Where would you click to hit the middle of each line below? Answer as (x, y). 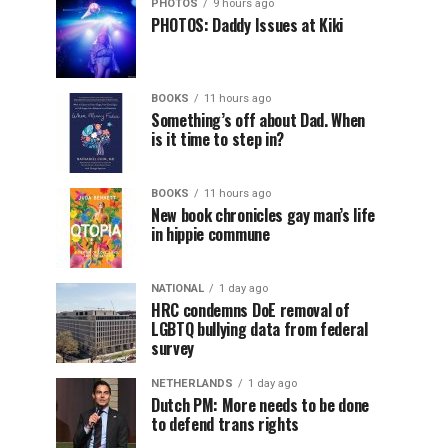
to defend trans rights (225, 424)
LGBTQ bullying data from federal (259, 329)
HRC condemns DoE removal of (250, 310)
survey (173, 348)
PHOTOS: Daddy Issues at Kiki (247, 25)
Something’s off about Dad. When (258, 120)
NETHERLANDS (192, 383)
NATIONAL (177, 288)
